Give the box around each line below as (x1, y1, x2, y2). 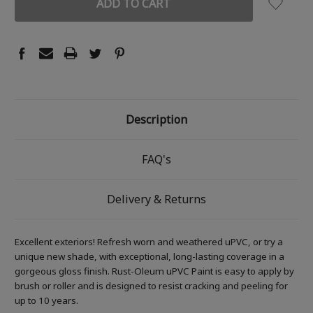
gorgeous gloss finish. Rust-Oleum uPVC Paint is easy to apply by (15, 265, 294, 278)
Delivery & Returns (107, 191, 206, 208)
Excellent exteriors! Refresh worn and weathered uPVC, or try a (15, 235, 283, 249)
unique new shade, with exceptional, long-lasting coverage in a (15, 250, 284, 263)
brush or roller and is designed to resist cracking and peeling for (15, 279, 288, 293)
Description (126, 112, 187, 128)
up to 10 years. (15, 294, 78, 307)
